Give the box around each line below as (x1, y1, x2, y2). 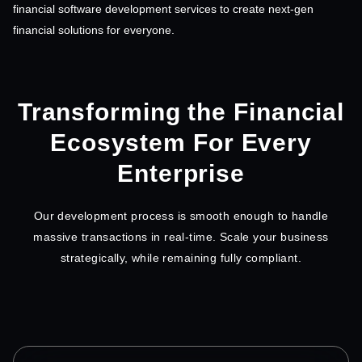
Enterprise (117, 159, 245, 187)
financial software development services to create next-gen (13, 2, 314, 15)
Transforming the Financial (17, 98, 345, 125)
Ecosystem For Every (49, 128, 313, 156)
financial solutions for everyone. (13, 23, 175, 36)
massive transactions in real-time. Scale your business (33, 229, 329, 243)
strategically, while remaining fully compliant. (60, 250, 302, 264)
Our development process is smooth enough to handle (33, 208, 329, 222)
